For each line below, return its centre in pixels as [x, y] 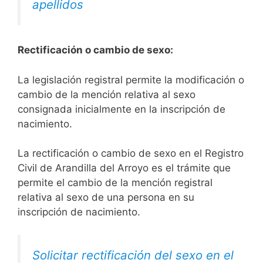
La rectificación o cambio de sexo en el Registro [131, 154]
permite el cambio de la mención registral [115, 183]
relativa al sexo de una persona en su [106, 198]
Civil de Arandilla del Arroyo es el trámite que [124, 168]
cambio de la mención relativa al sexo [107, 94]
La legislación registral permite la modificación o [131, 80]
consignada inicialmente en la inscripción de [122, 109]
